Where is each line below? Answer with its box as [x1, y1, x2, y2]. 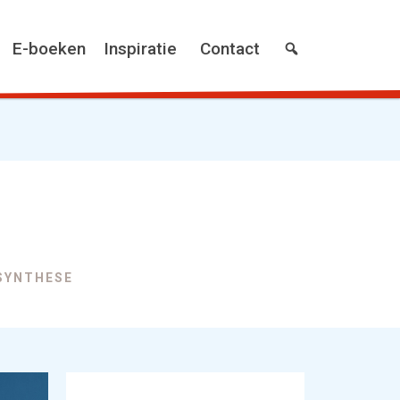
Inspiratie [104, 38, 177, 59]
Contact [200, 38, 260, 59]
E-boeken [12, 38, 86, 59]
